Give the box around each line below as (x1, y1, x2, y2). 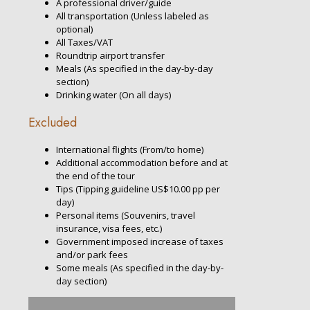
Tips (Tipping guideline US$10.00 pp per (56, 183, 220, 196)
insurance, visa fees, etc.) (56, 222, 162, 235)
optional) (56, 23, 93, 36)
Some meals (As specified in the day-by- (56, 262, 224, 275)
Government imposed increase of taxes (56, 235, 224, 248)
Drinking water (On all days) (56, 89, 171, 102)
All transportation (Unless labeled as (56, 10, 209, 23)
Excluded (28, 113, 77, 132)
